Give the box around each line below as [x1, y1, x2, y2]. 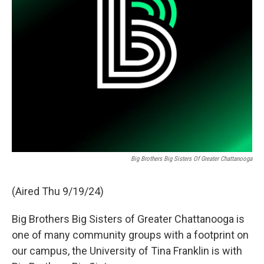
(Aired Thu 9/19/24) [12, 185, 104, 197]
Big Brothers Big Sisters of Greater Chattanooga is [12, 213, 245, 225]
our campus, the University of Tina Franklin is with [12, 245, 242, 257]
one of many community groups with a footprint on [12, 229, 249, 241]
